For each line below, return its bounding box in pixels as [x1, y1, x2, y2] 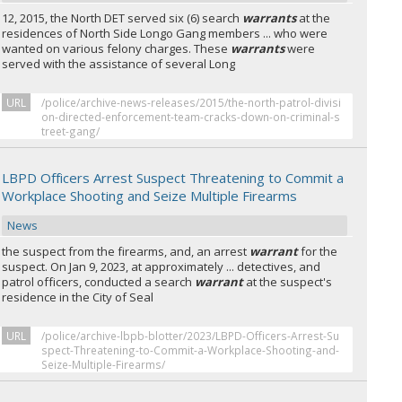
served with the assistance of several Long [2, 56, 236, 72]
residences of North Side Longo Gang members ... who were [2, 25, 328, 41]
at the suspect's [243, 274, 333, 290]
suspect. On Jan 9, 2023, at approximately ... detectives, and [2, 258, 321, 275]
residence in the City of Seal [2, 289, 154, 305]
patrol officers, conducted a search [2, 274, 196, 290]
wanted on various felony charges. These [2, 40, 232, 57]
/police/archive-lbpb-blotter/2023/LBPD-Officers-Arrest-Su [41, 328, 340, 343]
